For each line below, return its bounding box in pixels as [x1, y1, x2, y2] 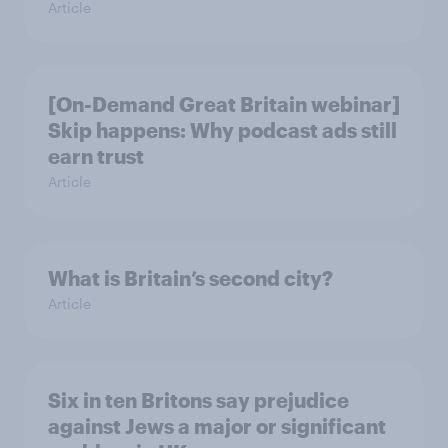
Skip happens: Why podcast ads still [48, 118, 397, 142]
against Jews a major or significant [48, 414, 386, 438]
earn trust [48, 144, 144, 168]
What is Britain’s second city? [48, 266, 333, 290]
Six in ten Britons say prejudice [48, 388, 349, 412]
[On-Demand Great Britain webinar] [48, 92, 400, 116]
